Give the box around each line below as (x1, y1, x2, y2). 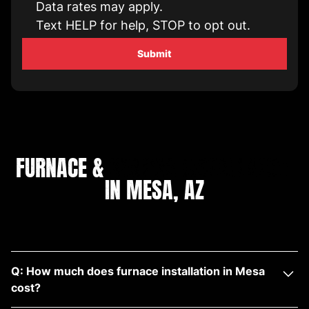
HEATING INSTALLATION (110, 151, 293, 186)
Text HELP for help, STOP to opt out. (36, 18, 250, 33)
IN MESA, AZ (105, 173, 204, 208)
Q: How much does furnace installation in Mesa (11, 264, 265, 279)
